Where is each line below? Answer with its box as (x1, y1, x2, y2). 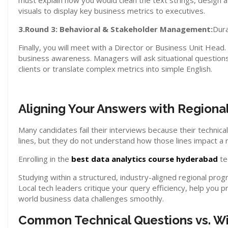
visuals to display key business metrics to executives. (18, 6, 205, 16)
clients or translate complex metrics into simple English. (18, 64, 212, 74)
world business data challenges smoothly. (18, 193, 164, 204)
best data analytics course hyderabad (71, 154, 218, 164)
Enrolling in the (18, 154, 71, 164)
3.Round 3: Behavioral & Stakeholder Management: (18, 24, 213, 34)
